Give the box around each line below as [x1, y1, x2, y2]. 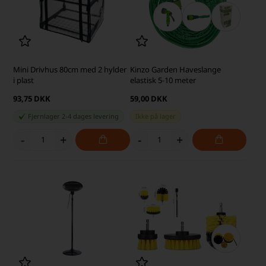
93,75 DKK [13, 93, 51, 104]
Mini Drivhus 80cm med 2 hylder [13, 64, 127, 75]
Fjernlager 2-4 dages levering [28, 111, 119, 121]
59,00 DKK [129, 93, 167, 104]
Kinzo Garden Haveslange [129, 64, 221, 75]
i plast [13, 74, 34, 85]
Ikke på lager [135, 111, 176, 121]
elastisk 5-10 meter [129, 74, 196, 85]
